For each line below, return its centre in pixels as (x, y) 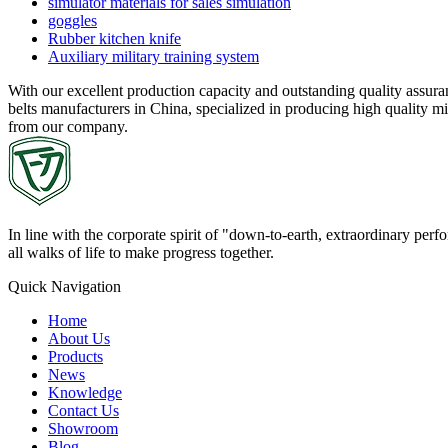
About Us (79, 338)
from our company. (68, 126)
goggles (72, 20)
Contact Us (83, 410)
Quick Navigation (64, 286)
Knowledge (85, 392)
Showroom (83, 428)
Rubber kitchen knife (114, 38)
